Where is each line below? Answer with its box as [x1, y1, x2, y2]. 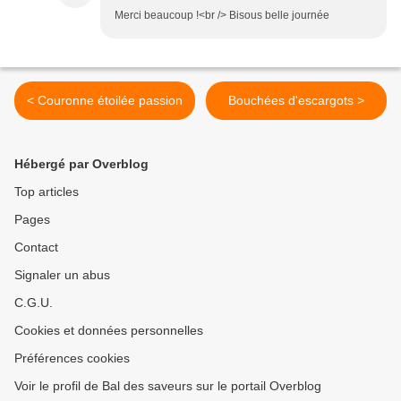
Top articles [14, 183, 79, 199]
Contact [14, 239, 58, 254]
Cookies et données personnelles [14, 322, 203, 337]
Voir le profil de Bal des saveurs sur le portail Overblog [14, 378, 321, 393]
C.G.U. [14, 294, 53, 310]
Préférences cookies [14, 350, 130, 365]
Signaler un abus [14, 267, 110, 282]
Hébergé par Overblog [14, 156, 149, 171]
